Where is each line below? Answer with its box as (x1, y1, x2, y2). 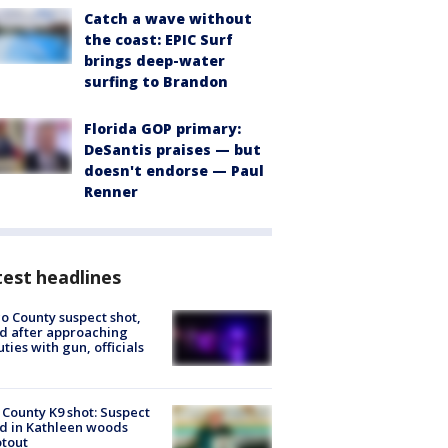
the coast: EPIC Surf (84, 29, 233, 49)
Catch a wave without (84, 8, 252, 28)
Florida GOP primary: (84, 118, 241, 138)
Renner (84, 181, 138, 201)
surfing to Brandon (84, 71, 228, 91)
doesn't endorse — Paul (84, 160, 264, 180)
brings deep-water (84, 50, 225, 70)
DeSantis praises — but (84, 139, 261, 159)
